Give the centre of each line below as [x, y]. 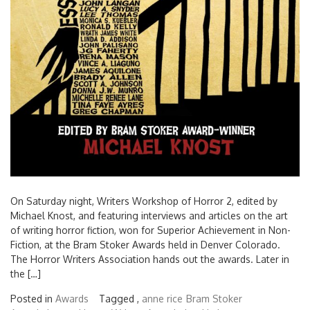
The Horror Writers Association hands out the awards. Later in [150, 259]
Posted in [33, 299]
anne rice [162, 299]
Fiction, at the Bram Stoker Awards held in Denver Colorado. [145, 245]
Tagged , [120, 299]
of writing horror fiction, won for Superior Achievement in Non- [151, 230]
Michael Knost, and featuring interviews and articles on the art [149, 216]
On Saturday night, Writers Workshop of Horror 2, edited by [144, 201]
